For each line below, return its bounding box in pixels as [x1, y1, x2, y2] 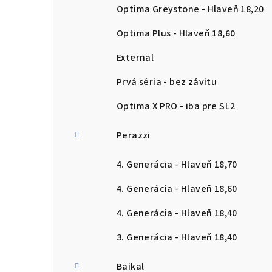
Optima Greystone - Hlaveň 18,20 [117, 2, 264, 16]
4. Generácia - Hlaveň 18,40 [117, 206, 237, 220]
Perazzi [117, 129, 151, 142]
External [117, 51, 154, 64]
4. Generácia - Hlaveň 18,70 [117, 158, 237, 171]
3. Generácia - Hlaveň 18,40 [117, 231, 237, 244]
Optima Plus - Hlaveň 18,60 [117, 27, 236, 40]
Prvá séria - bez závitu [117, 75, 217, 89]
